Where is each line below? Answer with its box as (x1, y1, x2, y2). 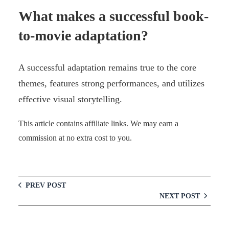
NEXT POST (159, 192, 200, 200)
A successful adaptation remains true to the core (18, 62, 196, 73)
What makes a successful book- (18, 8, 209, 25)
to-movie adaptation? (18, 28, 148, 44)
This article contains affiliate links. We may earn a (18, 119, 178, 128)
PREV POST (26, 181, 66, 190)
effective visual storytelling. (18, 94, 122, 105)
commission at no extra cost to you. (18, 133, 132, 143)
